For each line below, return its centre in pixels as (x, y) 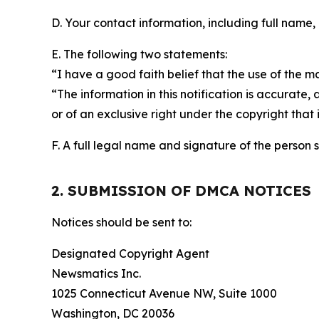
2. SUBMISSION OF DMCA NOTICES (181, 190)
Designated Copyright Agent (130, 253)
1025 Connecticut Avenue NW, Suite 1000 (164, 293)
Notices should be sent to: (121, 222)
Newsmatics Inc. (96, 273)
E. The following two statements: (139, 54)
